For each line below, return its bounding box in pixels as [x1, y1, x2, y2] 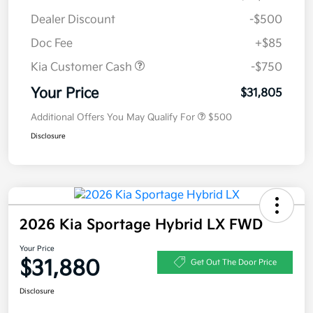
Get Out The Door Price [190, 257, 277, 267]
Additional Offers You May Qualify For [31, 112, 195, 124]
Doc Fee [31, 37, 73, 51]
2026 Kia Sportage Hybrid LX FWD [20, 217, 263, 234]
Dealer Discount [31, 13, 115, 27]
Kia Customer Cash [31, 61, 135, 75]
